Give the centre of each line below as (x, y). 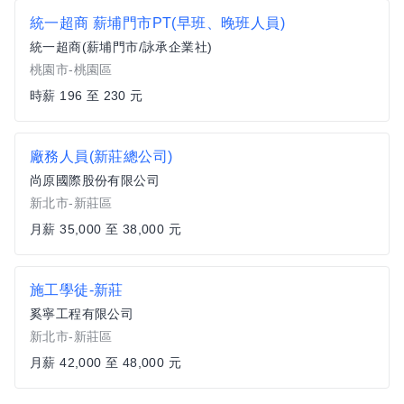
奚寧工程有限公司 (82, 314)
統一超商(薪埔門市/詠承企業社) (121, 47)
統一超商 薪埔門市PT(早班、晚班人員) (157, 23)
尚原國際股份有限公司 (95, 180)
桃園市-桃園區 (71, 69)
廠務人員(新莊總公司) (101, 156)
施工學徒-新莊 (77, 290)
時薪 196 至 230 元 (87, 96)
